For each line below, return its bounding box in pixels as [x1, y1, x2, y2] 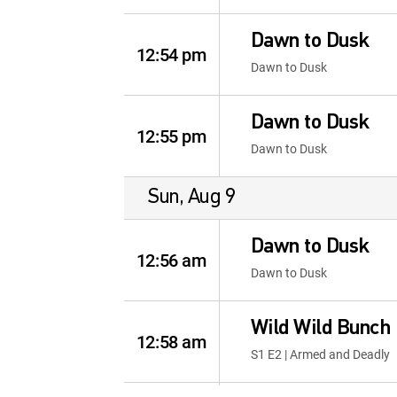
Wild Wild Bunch [250, 318, 391, 339]
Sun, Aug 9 [148, 187, 236, 208]
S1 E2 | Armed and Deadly [250, 346, 390, 362]
